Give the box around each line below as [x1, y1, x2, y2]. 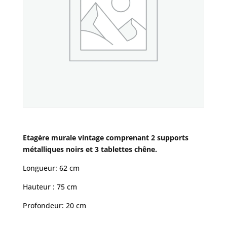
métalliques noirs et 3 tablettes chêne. [22, 144, 157, 155]
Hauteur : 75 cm [22, 182, 77, 192]
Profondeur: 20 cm [22, 201, 86, 211]
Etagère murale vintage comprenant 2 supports [22, 133, 188, 143]
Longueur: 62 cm [22, 163, 80, 173]
